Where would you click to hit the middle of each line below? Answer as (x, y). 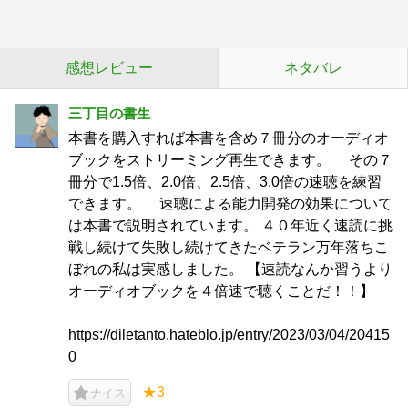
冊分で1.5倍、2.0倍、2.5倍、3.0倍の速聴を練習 (225, 182)
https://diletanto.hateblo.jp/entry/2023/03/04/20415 (229, 335)
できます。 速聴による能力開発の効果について (230, 204)
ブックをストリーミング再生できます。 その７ (230, 160)
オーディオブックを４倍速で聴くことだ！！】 (221, 291)
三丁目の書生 (109, 113)
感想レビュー (109, 68)
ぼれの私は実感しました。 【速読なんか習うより (230, 269)
